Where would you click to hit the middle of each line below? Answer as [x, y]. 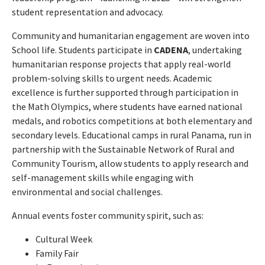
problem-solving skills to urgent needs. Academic [112, 78]
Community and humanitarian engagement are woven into [131, 35]
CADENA [171, 49]
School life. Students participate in [83, 49]
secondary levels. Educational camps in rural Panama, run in [132, 135]
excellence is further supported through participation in [125, 92]
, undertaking [215, 49]
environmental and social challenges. [87, 191]
